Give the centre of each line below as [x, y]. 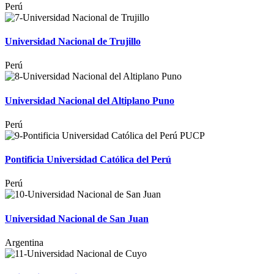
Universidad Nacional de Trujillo [73, 42]
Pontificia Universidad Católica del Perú [88, 160]
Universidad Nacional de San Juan [77, 218]
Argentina [24, 243]
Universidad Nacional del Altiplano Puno [90, 100]
